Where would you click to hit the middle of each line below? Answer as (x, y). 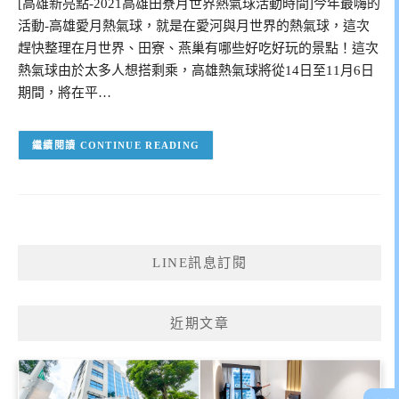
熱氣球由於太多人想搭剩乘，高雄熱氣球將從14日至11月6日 (196, 71)
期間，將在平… (65, 93)
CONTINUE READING (140, 146)
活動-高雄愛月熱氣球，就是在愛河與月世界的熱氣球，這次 (194, 26)
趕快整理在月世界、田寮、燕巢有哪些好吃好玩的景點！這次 (198, 49)
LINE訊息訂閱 (199, 262)
